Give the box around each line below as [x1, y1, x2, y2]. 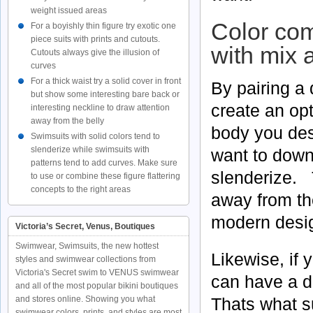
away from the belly [31, 116, 104, 126]
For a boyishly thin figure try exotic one [31, 21, 176, 31]
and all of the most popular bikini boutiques [15, 281, 178, 291]
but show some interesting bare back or [31, 89, 180, 99]
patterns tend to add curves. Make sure [31, 158, 177, 168]
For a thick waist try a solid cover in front [31, 76, 181, 86]
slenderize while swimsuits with [31, 145, 150, 154]
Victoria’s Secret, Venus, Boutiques [15, 221, 155, 231]
